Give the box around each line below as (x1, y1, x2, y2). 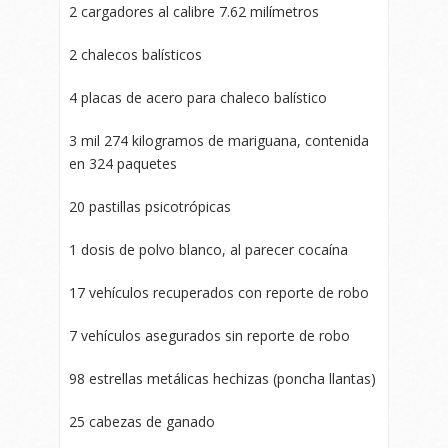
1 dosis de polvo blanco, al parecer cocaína (69, 240, 348, 260)
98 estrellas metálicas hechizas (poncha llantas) (69, 369, 376, 389)
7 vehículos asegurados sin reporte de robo (69, 326, 350, 346)
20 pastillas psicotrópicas (69, 197, 231, 217)
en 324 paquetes (69, 154, 177, 174)
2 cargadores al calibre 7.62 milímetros (69, 2, 319, 22)
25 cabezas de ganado (69, 412, 215, 432)
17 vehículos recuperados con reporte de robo (69, 283, 369, 303)
